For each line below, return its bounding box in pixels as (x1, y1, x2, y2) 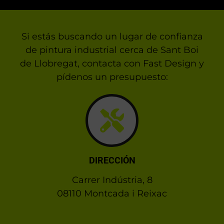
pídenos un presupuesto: (56, 71, 168, 83)
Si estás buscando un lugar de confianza (21, 31, 203, 42)
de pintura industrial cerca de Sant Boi (25, 44, 198, 56)
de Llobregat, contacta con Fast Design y (20, 58, 204, 69)
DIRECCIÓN (88, 155, 135, 166)
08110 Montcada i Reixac (57, 188, 167, 199)
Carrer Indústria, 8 (71, 174, 152, 186)
